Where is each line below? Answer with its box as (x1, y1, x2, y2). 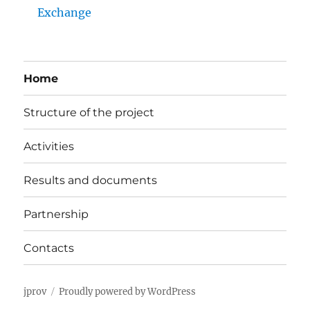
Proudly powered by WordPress (59, 286, 197, 298)
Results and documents (24, 173, 158, 187)
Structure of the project (24, 105, 155, 119)
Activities (24, 139, 75, 153)
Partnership (24, 207, 89, 221)
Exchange (37, 6, 92, 20)
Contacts (24, 241, 75, 255)
